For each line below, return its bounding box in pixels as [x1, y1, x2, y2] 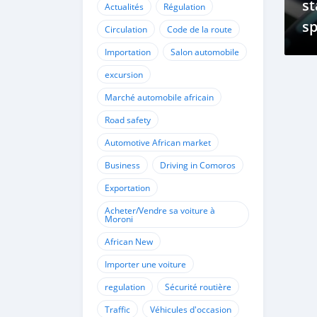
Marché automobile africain [105, 91, 214, 103]
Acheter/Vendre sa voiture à [105, 204, 215, 216]
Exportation [105, 182, 150, 193]
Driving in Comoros [160, 159, 236, 171]
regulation [105, 281, 145, 292]
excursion [105, 69, 143, 80]
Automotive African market [105, 137, 211, 148]
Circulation [105, 23, 147, 35]
